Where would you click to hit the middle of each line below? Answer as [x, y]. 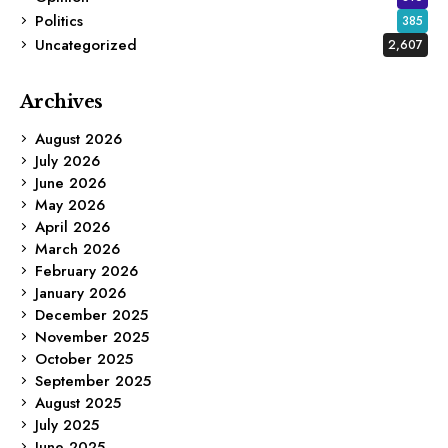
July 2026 [67, 160]
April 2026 [72, 226]
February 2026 [86, 270]
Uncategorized [86, 44]
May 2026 [70, 204]
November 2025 [92, 336]
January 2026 [80, 292]
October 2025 [84, 358]
